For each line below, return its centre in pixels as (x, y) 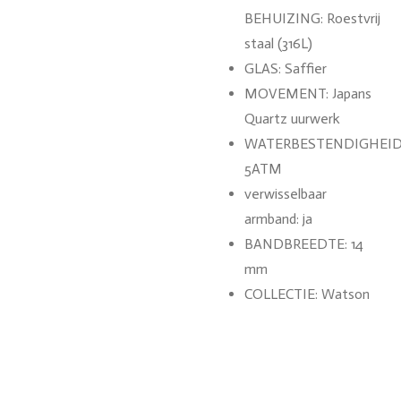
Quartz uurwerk (292, 119)
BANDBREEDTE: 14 (304, 244)
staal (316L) (278, 43)
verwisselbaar (286, 194)
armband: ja (278, 219)
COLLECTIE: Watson (307, 294)
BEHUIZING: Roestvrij (312, 18)
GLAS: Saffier (286, 68)
